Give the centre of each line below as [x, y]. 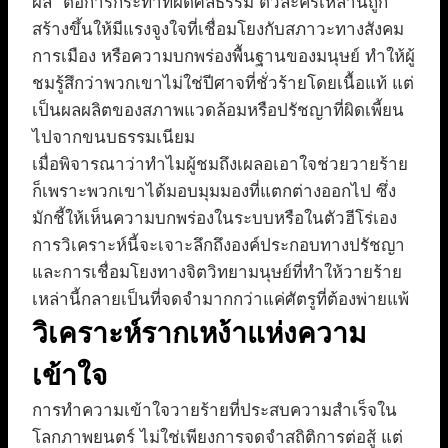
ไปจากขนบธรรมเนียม [113, 138]
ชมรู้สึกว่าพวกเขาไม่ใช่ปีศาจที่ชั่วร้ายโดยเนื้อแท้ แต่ [223, 84]
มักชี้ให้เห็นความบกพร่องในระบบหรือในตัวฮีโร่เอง [214, 219]
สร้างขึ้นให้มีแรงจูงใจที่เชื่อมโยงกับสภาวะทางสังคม [218, 30]
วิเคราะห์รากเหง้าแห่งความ [199, 334]
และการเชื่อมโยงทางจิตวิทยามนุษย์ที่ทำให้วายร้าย [217, 273]
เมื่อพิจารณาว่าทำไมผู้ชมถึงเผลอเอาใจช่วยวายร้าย [220, 165]
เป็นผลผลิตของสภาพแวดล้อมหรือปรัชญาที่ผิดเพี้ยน [218, 111]
